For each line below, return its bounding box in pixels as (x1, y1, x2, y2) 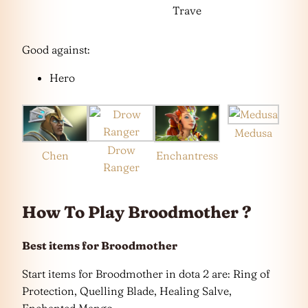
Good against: (22, 42, 90, 56)
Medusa (234, 125, 272, 140)
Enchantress (156, 148, 218, 163)
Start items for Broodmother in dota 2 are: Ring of (22, 266, 269, 280)
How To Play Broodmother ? (22, 201, 252, 222)
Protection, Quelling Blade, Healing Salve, (22, 283, 232, 298)
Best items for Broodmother (22, 238, 177, 252)
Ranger (102, 159, 140, 174)
